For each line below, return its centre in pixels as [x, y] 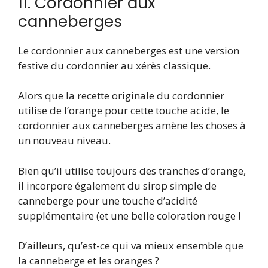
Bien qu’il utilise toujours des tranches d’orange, [132, 170]
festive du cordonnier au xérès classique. [114, 65]
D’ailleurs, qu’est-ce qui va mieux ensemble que [131, 246]
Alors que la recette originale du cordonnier [121, 96]
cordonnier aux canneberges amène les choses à [132, 126]
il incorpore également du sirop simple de [117, 185]
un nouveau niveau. [64, 141]
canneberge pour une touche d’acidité [108, 200]
